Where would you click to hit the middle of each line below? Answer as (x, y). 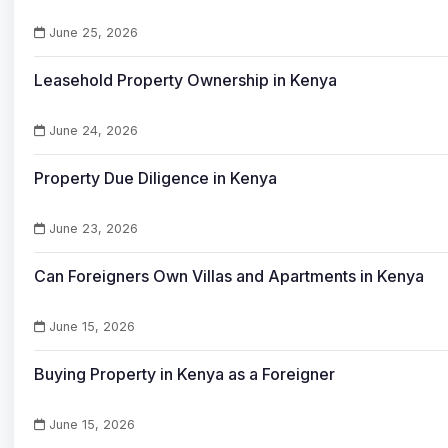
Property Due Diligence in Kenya (155, 178)
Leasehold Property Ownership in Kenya (185, 80)
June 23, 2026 (91, 228)
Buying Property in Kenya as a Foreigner (184, 374)
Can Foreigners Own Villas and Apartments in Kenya (229, 276)
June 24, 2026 (91, 130)
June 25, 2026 (91, 32)
